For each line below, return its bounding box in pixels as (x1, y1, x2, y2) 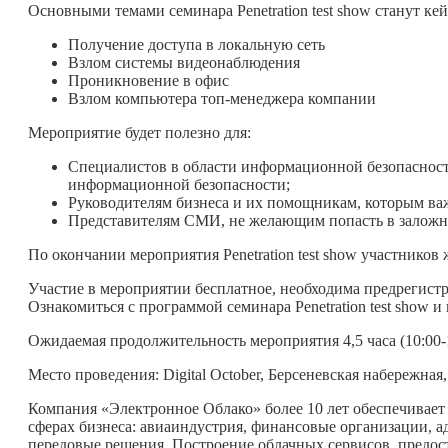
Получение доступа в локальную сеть (68, 35, 325, 53)
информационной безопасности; (68, 175, 290, 193)
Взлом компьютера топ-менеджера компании (68, 89, 376, 107)
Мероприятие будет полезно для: (28, 123, 251, 141)
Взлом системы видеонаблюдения (68, 53, 300, 71)
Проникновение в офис (68, 71, 229, 89)
